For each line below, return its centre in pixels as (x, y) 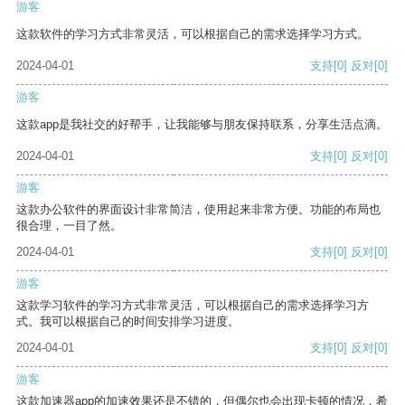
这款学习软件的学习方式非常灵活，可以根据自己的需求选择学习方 (193, 306)
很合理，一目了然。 (69, 226)
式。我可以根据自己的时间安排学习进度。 (128, 322)
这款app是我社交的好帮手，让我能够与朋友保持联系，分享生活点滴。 (202, 125)
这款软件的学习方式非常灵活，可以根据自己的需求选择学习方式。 (193, 34)
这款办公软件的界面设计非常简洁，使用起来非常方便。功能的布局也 (198, 210)
